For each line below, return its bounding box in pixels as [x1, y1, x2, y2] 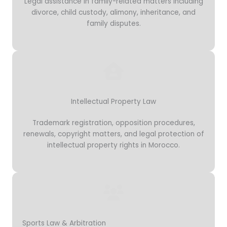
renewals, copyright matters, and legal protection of [23, 129, 204, 139]
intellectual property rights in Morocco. [47, 140, 180, 150]
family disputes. [86, 18, 141, 28]
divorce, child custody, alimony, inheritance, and [31, 7, 196, 17]
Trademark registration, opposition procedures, [32, 118, 195, 128]
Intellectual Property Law [71, 96, 156, 106]
